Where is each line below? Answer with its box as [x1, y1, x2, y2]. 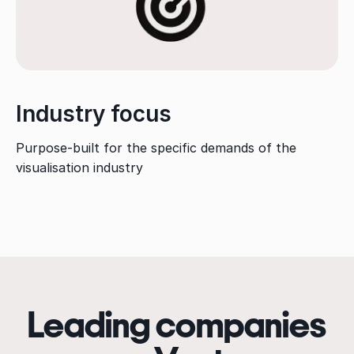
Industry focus [16, 100, 171, 127]
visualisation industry [16, 159, 143, 175]
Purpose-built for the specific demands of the [16, 139, 296, 156]
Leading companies [28, 301, 326, 348]
